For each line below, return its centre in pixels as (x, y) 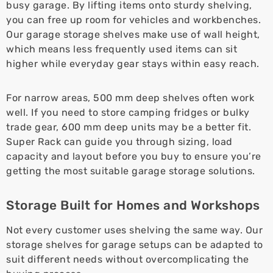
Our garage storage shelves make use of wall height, (133, 34)
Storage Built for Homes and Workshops (133, 205)
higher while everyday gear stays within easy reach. (133, 63)
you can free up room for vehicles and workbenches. (133, 19)
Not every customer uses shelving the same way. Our (134, 230)
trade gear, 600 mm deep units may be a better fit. (129, 127)
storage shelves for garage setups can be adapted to (135, 245)
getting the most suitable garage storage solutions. (131, 171)
